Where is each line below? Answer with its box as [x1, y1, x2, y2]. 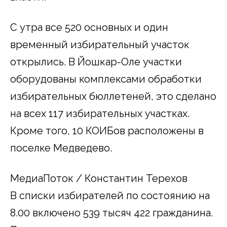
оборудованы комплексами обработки [10, 72, 202, 85]
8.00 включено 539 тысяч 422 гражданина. [10, 206, 213, 219]
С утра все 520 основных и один [10, 21, 168, 33]
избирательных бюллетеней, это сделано [10, 90, 216, 102]
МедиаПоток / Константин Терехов [10, 172, 187, 184]
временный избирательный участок [10, 38, 190, 51]
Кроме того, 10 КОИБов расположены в [10, 124, 204, 137]
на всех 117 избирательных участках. [10, 107, 190, 120]
